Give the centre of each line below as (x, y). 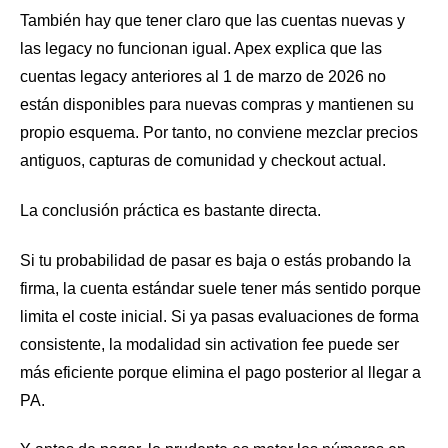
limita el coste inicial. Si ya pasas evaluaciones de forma (219, 316)
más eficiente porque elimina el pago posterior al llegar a (220, 372)
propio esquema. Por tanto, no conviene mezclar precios (219, 133)
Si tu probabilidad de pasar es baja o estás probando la (215, 260)
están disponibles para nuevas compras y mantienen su (217, 105)
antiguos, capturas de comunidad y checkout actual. (203, 161)
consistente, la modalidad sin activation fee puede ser (209, 344)
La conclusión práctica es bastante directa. (170, 210)
